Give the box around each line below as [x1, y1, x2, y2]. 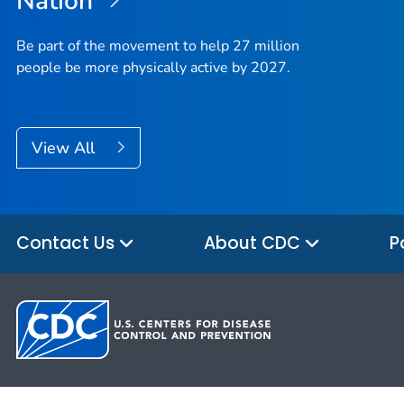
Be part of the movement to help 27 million [16, 36, 299, 57]
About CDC [204, 230, 305, 255]
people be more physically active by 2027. [16, 58, 290, 78]
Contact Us [16, 230, 119, 255]
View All [32, 137, 99, 160]
